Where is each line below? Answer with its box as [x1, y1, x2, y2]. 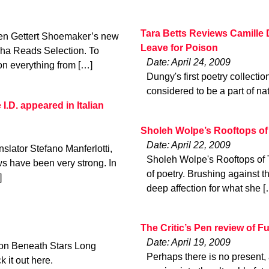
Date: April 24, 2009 [147, 56, 231, 67]
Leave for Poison [141, 42, 218, 53]
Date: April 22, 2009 [147, 139, 231, 150]
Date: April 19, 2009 [147, 237, 231, 248]
